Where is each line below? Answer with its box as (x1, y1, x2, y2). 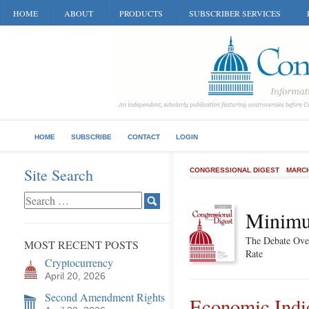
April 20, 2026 (45, 270, 106, 281)
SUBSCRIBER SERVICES (189, 8, 281, 19)
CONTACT (128, 133, 160, 141)
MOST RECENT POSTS (24, 237, 139, 252)
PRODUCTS (119, 8, 163, 19)
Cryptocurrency (45, 255, 113, 270)
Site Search (24, 165, 93, 185)
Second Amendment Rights (45, 290, 165, 304)
